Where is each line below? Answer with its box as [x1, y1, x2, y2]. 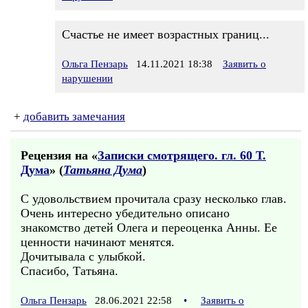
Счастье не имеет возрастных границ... [62, 27, 269, 41]
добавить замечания [23, 110, 125, 123]
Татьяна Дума [63, 163, 142, 177]
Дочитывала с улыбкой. [21, 250, 146, 263]
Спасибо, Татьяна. [21, 264, 118, 278]
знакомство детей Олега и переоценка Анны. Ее [21, 221, 277, 234]
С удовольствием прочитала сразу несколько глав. [21, 192, 287, 206]
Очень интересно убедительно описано [21, 206, 230, 220]
